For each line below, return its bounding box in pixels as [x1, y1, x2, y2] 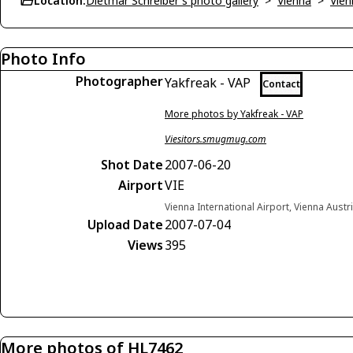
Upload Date [87, 216, 163, 233]
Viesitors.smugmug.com [165, 132, 266, 146]
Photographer [76, 72, 163, 90]
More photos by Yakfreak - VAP [165, 107, 303, 121]
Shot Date [101, 156, 163, 173]
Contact [262, 77, 300, 91]
